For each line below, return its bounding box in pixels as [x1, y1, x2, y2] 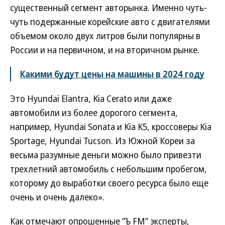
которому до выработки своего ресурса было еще [10, 177, 208, 189]
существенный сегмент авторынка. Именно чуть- [10, 2, 207, 14]
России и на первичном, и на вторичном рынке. [10, 44, 199, 56]
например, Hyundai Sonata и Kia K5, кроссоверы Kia [10, 121, 211, 133]
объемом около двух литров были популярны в [10, 30, 200, 42]
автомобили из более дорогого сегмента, [10, 106, 178, 119]
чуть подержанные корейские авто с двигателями [10, 16, 210, 28]
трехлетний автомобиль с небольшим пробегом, [10, 163, 207, 175]
